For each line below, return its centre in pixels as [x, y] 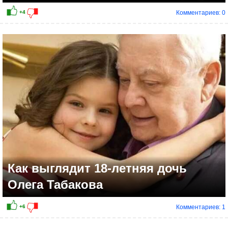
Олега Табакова [55, 185]
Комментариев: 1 [201, 207]
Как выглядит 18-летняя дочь [97, 168]
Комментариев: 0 [201, 13]
